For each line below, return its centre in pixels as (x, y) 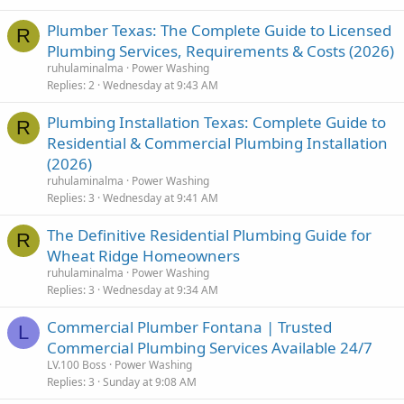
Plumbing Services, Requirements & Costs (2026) (220, 51)
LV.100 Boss (77, 365)
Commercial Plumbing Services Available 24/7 (210, 348)
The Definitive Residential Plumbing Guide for (209, 235)
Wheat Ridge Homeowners (143, 256)
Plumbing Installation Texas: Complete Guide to (216, 122)
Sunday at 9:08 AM (150, 382)
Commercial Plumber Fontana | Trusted (189, 327)
